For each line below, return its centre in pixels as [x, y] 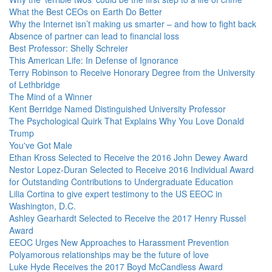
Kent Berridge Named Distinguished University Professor [117, 109]
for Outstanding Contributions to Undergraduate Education [121, 182]
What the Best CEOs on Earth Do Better [86, 12]
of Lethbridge [35, 84]
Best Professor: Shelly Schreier [69, 48]
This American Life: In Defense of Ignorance [94, 60]
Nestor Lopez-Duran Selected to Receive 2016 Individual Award [131, 169]
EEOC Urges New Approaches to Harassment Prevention [119, 242]
